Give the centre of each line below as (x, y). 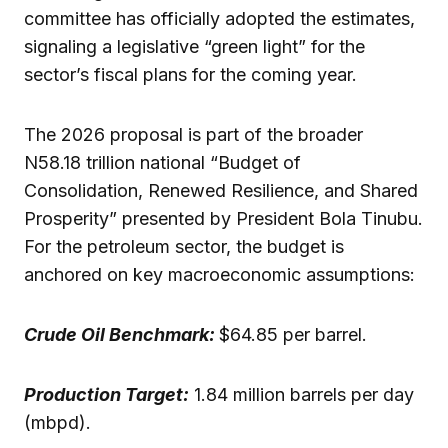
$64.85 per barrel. (293, 334)
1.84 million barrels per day (301, 394)
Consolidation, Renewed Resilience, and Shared (221, 190)
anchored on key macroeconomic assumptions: (219, 274)
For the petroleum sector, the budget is (184, 246)
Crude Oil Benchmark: (121, 334)
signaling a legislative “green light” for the (194, 46)
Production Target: (106, 394)
